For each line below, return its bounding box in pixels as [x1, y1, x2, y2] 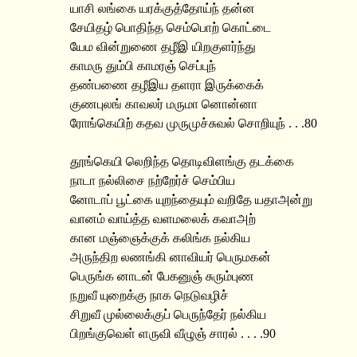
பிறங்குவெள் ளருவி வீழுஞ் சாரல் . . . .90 [70, 327, 276, 340]
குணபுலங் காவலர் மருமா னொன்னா [70, 97, 257, 111]
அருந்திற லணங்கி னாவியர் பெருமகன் [70, 250, 271, 264]
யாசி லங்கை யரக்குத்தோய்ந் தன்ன [70, 2, 255, 15]
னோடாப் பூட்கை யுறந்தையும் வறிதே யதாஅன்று [70, 193, 312, 206]
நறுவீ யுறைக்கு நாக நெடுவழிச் [70, 288, 229, 302]
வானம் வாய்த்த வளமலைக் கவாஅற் [70, 212, 256, 226]
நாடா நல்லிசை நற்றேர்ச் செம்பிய [70, 174, 235, 187]
